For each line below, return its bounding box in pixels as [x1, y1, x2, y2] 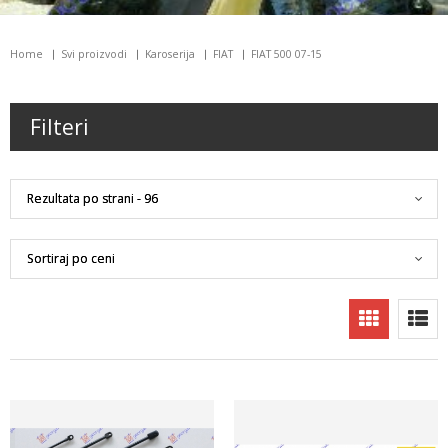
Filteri [30, 113, 89, 142]
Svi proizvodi [61, 47, 127, 62]
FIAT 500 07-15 [251, 47, 322, 62]
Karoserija [145, 47, 195, 62]
